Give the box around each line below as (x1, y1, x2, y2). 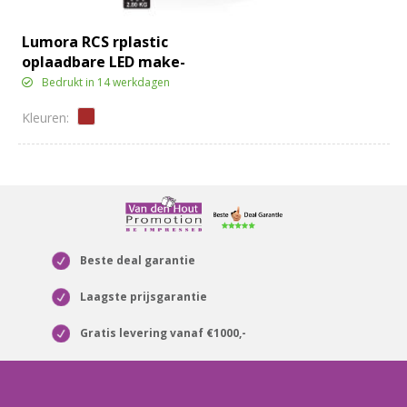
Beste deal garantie (79, 252, 195, 268)
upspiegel (22, 72, 94, 93)
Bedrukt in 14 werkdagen (42, 74, 171, 91)
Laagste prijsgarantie (79, 288, 207, 304)
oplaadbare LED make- (22, 52, 186, 73)
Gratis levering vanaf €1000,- (79, 324, 246, 341)
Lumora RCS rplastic (22, 32, 169, 53)
